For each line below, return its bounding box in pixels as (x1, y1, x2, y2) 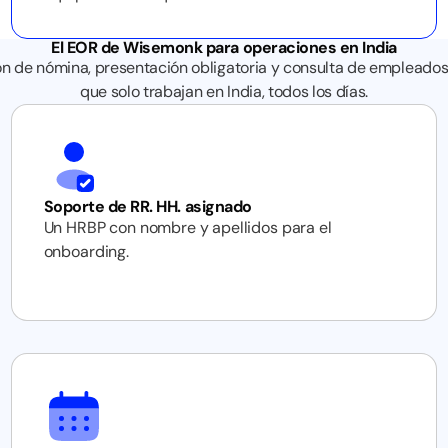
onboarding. (43, 241, 129, 262)
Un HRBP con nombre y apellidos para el (43, 217, 332, 238)
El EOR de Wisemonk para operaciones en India (51, 37, 397, 58)
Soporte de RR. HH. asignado (43, 196, 252, 217)
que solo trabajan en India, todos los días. (79, 81, 369, 102)
